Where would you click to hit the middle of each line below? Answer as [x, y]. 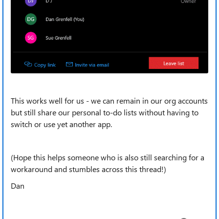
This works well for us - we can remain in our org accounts [109, 101]
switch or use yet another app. [61, 124]
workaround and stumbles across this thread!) [88, 169]
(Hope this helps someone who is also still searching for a [108, 157]
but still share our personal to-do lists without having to [105, 112]
